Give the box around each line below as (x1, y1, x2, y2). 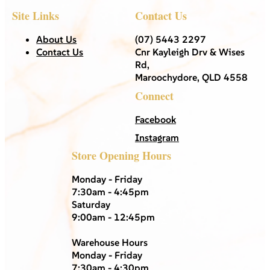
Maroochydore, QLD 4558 (135, 71, 248, 83)
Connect (135, 87, 174, 104)
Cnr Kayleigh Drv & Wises (135, 45, 245, 58)
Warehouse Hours (72, 236, 148, 248)
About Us (36, 33, 77, 45)
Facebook (135, 113, 176, 125)
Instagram (135, 131, 179, 143)
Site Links (12, 7, 60, 24)
